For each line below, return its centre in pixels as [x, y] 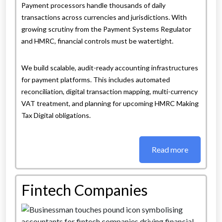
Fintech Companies [84, 190]
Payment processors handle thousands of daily [93, 5]
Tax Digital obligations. [56, 115]
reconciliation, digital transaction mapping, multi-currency [110, 92]
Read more [170, 150]
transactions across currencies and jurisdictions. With [104, 17]
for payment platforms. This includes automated [96, 80]
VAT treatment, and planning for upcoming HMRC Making [110, 104]
